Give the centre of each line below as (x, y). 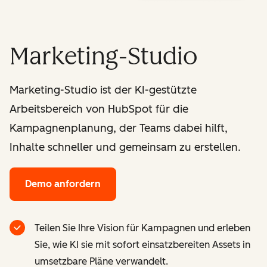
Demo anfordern (63, 184)
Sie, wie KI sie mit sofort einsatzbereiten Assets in (142, 245)
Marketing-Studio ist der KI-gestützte (103, 90)
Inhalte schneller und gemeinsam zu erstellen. (125, 147)
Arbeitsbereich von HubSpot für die (99, 109)
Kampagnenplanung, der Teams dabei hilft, (119, 128)
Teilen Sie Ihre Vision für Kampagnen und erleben (142, 228)
